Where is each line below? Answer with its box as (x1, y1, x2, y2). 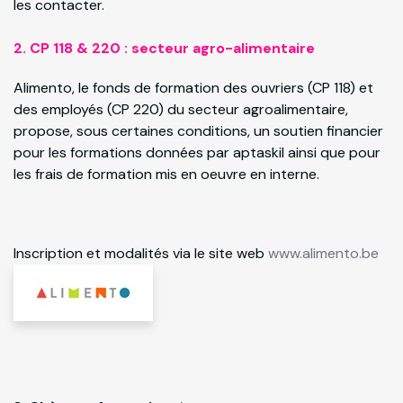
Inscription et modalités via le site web (13, 244, 268, 263)
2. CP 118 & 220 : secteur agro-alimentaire (13, 39, 315, 58)
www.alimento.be (268, 244, 382, 263)
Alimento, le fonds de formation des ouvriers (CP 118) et (13, 78, 373, 97)
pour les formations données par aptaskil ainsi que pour (13, 143, 381, 162)
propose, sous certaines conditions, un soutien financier (13, 121, 383, 140)
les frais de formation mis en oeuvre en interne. (13, 165, 319, 184)
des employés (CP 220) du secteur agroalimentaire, (13, 100, 348, 119)
